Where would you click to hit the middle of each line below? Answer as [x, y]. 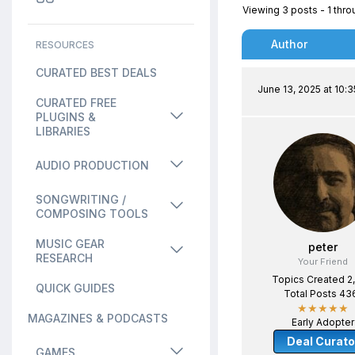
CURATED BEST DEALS [96, 73]
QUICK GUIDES [75, 288]
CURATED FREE [76, 103]
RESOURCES [65, 45]
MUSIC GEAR [70, 244]
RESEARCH [64, 258]
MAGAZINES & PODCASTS [98, 318]
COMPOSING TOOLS [92, 214]
